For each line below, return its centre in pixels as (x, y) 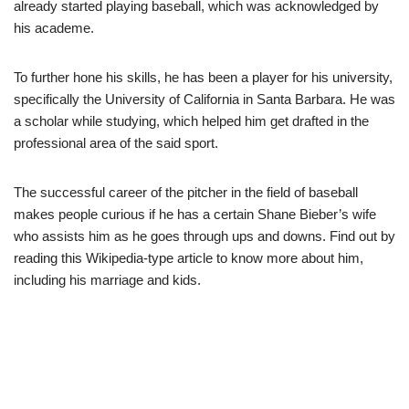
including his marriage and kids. (107, 280)
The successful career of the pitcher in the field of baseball (186, 192)
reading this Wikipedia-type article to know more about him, (189, 258)
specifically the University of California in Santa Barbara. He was (204, 99)
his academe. (54, 28)
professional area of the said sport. (116, 143)
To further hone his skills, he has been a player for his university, (203, 77)
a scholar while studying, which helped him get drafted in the (191, 121)
